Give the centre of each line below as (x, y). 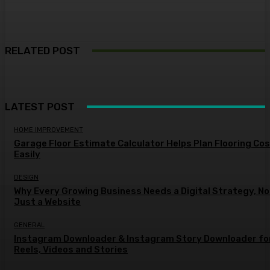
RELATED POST (42, 51)
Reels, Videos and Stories (71, 249)
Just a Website (47, 202)
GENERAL (29, 225)
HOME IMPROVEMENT (49, 130)
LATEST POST (40, 106)
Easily (27, 154)
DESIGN (26, 177)
